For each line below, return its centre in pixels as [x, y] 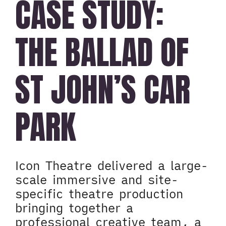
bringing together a [74, 208]
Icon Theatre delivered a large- [111, 165]
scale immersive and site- [97, 180]
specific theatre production [99, 194]
